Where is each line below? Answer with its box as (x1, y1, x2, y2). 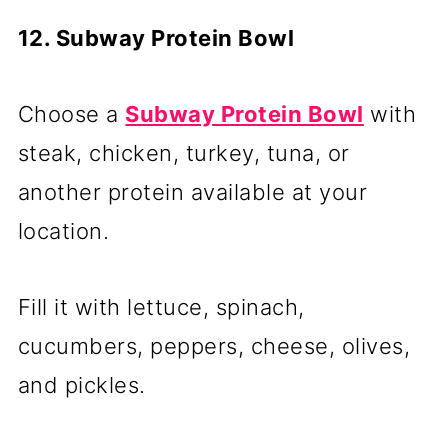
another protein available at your (17, 179, 368, 206)
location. (17, 218, 110, 245)
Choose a (17, 101, 126, 128)
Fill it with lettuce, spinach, (17, 294, 305, 321)
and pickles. (17, 372, 146, 399)
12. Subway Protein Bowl (17, 25, 295, 52)
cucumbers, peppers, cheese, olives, (17, 333, 411, 360)
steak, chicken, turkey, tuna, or (17, 140, 350, 167)
